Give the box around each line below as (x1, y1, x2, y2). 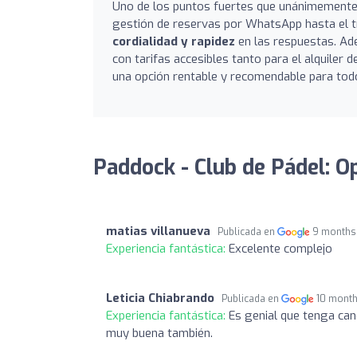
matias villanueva (106, 222, 210, 239)
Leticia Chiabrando (106, 289, 214, 306)
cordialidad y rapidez (112, 33, 235, 49)
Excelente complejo (229, 240, 332, 257)
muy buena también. (106, 324, 213, 341)
